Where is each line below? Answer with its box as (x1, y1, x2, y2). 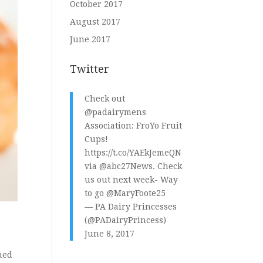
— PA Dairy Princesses (85, 202, 177, 212)
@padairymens (85, 107, 147, 117)
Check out (85, 94, 126, 104)
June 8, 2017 (85, 229, 135, 239)
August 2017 (70, 17, 121, 27)
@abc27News (99, 161, 153, 171)
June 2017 (70, 35, 111, 45)
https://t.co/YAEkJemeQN (85, 148, 182, 158)
